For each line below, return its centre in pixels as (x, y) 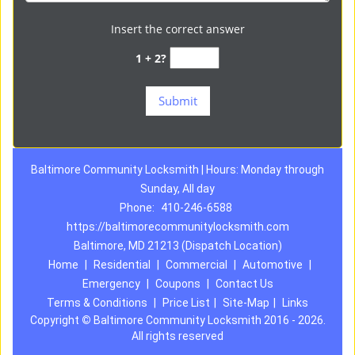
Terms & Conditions (97, 303)
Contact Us (244, 284)
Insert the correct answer (177, 29)
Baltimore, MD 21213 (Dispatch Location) (177, 246)
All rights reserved (177, 336)
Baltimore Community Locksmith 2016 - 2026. (208, 320)
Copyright (55, 320)
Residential (122, 265)
